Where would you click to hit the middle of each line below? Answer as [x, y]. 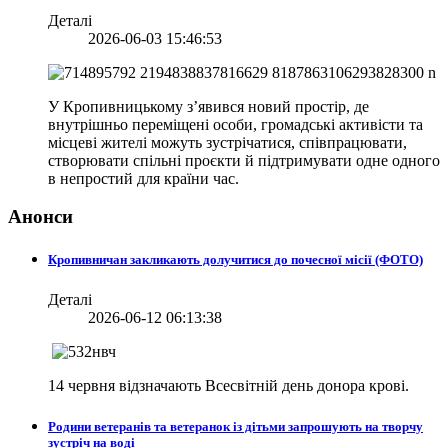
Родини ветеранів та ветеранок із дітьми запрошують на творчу [235, 426]
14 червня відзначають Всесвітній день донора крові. [228, 385]
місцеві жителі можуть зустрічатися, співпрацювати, [227, 142]
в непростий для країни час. [143, 178]
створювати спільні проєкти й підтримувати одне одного [244, 160]
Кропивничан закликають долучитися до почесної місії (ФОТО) [235, 260]
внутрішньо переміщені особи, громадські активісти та [235, 124]
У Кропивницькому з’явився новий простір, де [208, 106]
